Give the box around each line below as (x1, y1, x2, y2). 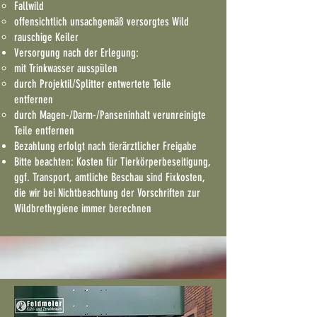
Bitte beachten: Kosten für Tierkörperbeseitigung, (14, 155, 210, 168)
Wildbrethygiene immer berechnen (14, 202, 151, 215)
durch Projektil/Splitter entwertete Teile (14, 77, 171, 91)
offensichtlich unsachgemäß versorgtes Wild (14, 15, 189, 28)
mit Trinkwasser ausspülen (14, 62, 117, 75)
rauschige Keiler (14, 30, 79, 44)
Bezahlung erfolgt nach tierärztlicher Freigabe (14, 139, 197, 153)
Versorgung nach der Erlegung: (14, 46, 139, 59)
